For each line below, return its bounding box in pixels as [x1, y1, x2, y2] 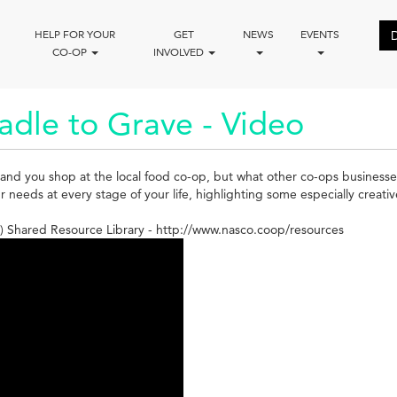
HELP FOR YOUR [35, 27, 116, 41]
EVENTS [300, 27, 339, 41]
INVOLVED [152, 44, 206, 58]
